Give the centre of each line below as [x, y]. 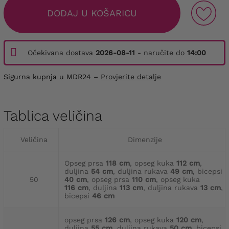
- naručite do [161, 52]
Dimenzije [145, 139]
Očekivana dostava [62, 52]
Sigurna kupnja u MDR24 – [52, 76]
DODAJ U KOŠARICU [92, 13]
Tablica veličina [53, 116]
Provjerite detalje [131, 76]
